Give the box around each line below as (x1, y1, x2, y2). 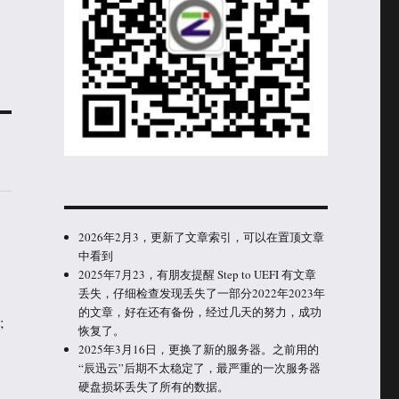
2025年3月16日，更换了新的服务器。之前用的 (78, 340, 320, 357)
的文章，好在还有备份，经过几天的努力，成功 (78, 303, 322, 320)
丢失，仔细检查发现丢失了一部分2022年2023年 (78, 284, 326, 301)
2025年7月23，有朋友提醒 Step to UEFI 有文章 (78, 265, 317, 282)
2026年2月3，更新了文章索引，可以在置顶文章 (78, 228, 325, 245)
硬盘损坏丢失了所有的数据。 (78, 378, 230, 395)
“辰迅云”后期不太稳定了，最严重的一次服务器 (78, 359, 322, 376)
